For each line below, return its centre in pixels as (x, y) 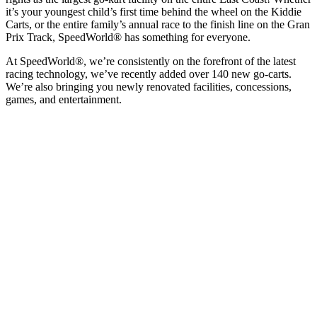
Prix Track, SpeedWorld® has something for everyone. (128, 38)
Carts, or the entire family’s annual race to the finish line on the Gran (158, 25)
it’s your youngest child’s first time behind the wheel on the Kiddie (154, 12)
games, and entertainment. (64, 100)
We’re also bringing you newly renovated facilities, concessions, (149, 87)
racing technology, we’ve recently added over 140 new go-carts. (149, 74)
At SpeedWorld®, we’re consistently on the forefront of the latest (151, 62)
